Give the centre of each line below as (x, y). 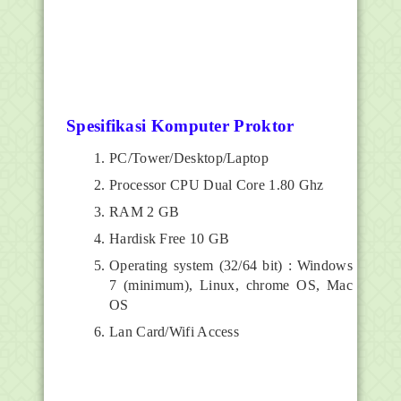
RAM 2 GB (145, 212)
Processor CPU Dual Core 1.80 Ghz (217, 185)
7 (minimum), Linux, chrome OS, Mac (231, 286)
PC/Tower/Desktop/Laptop (189, 158)
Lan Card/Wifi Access (174, 332)
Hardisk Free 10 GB (170, 239)
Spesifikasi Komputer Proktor (180, 125)
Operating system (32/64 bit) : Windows (231, 266)
